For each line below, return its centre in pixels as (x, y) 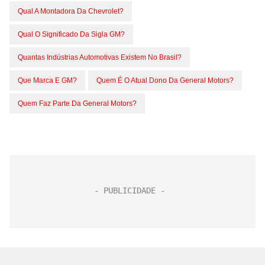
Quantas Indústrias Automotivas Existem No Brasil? (100, 57)
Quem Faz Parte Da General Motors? (77, 104)
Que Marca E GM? (47, 80)
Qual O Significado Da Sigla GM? (71, 34)
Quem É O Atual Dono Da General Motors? (165, 80)
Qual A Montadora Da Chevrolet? (71, 11)
